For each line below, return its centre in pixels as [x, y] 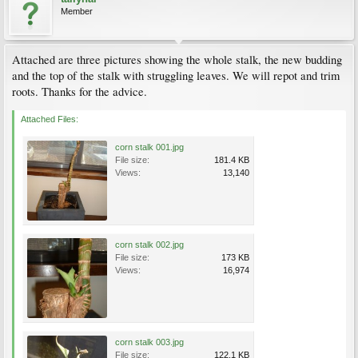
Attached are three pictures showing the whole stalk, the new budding [177, 60]
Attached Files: [50, 119]
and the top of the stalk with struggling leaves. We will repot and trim [176, 76]
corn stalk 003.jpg [149, 342]
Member [77, 11]
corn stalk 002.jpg [149, 245]
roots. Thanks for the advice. [80, 91]
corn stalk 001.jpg [149, 147]
